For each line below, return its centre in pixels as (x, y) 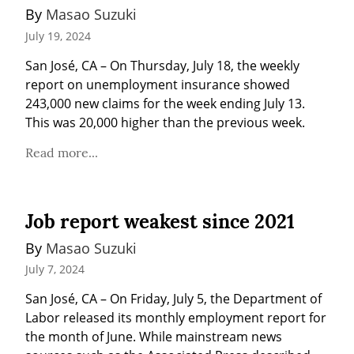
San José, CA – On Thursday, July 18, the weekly (162, 65)
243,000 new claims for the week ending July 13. (165, 103)
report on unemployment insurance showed (158, 84)
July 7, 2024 (55, 269)
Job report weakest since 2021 (160, 221)
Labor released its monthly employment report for (176, 318)
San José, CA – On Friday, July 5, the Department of (173, 299)
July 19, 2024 (58, 36)
